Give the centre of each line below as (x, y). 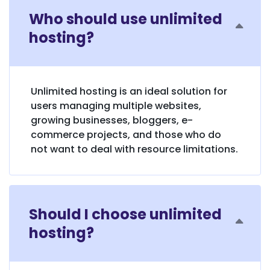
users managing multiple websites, (116, 105)
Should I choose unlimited (125, 214)
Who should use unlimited (126, 19)
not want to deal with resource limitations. (134, 149)
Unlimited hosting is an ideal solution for (129, 91)
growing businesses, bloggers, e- (112, 120)
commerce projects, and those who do (126, 134)
